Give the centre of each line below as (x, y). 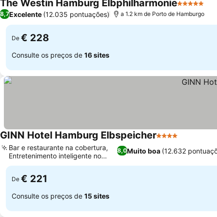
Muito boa (144, 151)
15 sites (97, 196)
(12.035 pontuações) (76, 14)
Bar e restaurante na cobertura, (58, 147)
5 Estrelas (195, 8)
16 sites (97, 55)
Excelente (25, 14)
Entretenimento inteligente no (55, 156)
